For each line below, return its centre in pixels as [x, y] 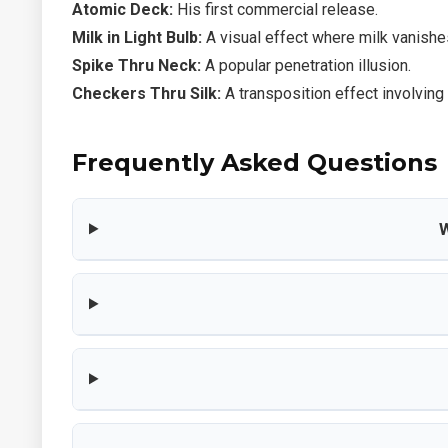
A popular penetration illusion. [306, 65]
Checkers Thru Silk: [146, 93]
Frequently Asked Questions [254, 162]
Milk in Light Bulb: [137, 37]
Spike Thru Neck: [136, 65]
